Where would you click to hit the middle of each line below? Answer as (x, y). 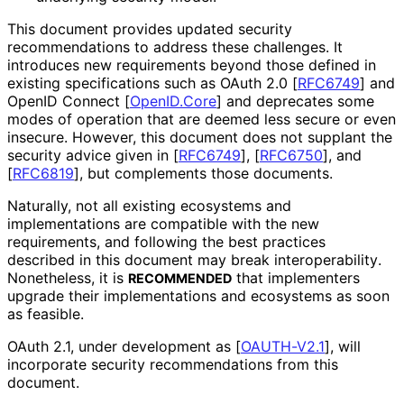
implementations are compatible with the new (163, 223)
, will (345, 346)
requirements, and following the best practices (166, 241)
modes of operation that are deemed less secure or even (202, 119)
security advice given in (90, 155)
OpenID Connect (66, 101)
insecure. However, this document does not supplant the (200, 137)
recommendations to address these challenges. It (175, 46)
